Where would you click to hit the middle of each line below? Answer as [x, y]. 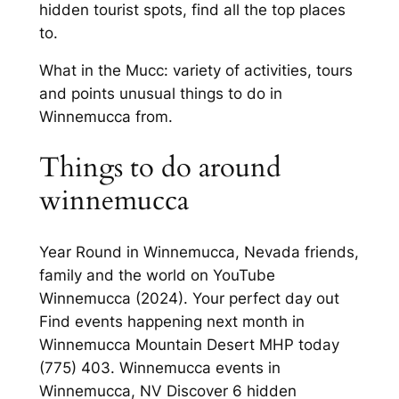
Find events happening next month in [171, 321]
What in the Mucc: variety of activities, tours [195, 71]
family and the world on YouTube [157, 275]
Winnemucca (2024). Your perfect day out [189, 298]
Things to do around [160, 168]
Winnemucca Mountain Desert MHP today [189, 344]
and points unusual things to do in [160, 94]
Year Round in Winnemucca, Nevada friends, [199, 252]
